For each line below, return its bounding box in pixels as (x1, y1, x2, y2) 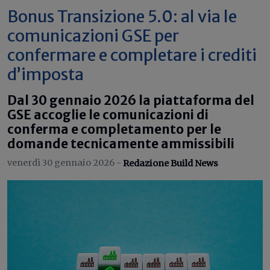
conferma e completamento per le (7, 122, 221, 137)
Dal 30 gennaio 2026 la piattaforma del (7, 93, 254, 108)
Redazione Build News (123, 157, 218, 169)
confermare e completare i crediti (7, 45, 257, 65)
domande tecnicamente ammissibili (7, 136, 234, 152)
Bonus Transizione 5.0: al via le (7, 6, 237, 27)
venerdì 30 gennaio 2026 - (7, 157, 123, 168)
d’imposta (7, 64, 84, 84)
